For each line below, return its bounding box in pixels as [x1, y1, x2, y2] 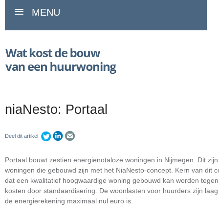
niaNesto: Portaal [5, 102, 108, 117]
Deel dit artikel [5, 133, 38, 139]
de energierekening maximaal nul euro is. [5, 197, 133, 205]
